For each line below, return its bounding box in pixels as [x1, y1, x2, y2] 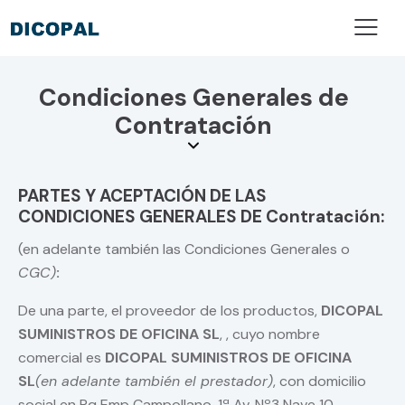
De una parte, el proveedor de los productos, [18, 301, 321, 321]
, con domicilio [273, 372, 366, 391]
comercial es [18, 348, 105, 368]
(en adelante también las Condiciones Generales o [18, 240, 350, 259]
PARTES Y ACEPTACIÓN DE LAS [18, 184, 267, 208]
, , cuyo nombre [220, 325, 320, 344]
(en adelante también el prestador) [35, 372, 273, 391]
